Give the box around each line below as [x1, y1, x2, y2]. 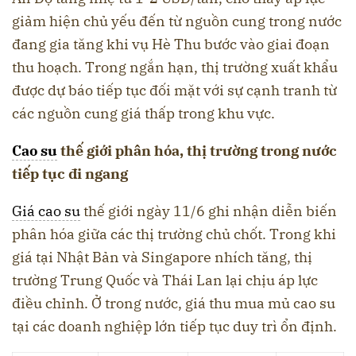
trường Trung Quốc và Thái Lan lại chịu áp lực [12, 271, 318, 290]
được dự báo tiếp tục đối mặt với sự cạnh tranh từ [12, 81, 337, 100]
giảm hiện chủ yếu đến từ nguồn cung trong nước [12, 12, 342, 31]
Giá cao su [12, 202, 80, 221]
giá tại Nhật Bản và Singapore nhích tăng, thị [12, 248, 312, 267]
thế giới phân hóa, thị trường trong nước [57, 141, 337, 161]
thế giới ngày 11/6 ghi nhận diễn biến [80, 202, 337, 221]
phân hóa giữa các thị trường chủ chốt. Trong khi [12, 225, 336, 244]
